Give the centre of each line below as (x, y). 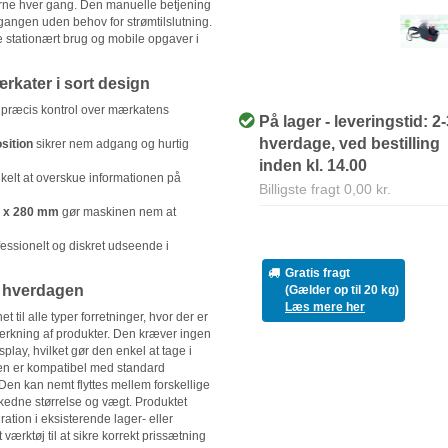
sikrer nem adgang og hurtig (110, 144)
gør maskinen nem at (117, 212)
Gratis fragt (318, 272)
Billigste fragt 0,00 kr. (325, 189)
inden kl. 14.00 (313, 165)
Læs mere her (325, 306)
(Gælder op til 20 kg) (342, 289)
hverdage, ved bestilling (350, 143)
